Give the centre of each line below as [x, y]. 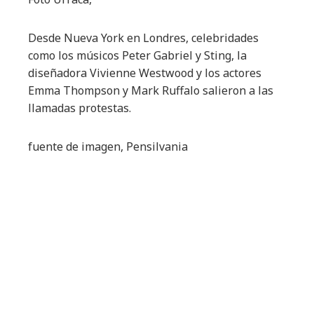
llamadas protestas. [80, 108]
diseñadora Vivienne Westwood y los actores [145, 73]
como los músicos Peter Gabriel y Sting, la [137, 55]
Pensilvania [157, 146]
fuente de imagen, [77, 146]
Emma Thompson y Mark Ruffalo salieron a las [151, 90]
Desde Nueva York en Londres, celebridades [143, 38]
